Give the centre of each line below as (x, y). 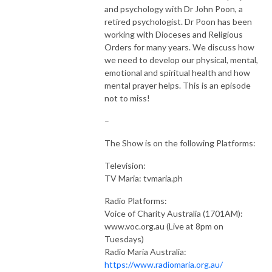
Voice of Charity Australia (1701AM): (174, 213)
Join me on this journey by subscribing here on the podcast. (112, 23)
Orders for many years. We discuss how (179, 47)
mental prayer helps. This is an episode (178, 85)
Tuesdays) (124, 239)
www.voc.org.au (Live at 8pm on (164, 226)
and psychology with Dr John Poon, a (174, 8)
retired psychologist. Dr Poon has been (178, 21)
